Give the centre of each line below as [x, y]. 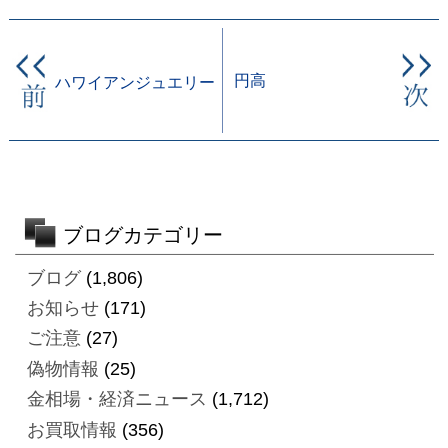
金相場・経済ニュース [116, 399]
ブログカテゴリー [142, 234]
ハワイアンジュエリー [134, 81]
